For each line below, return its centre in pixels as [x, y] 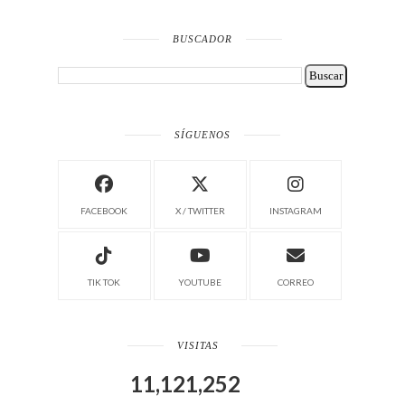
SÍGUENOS [202, 134]
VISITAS [198, 345]
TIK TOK [104, 282]
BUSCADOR [202, 38]
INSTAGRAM [295, 210]
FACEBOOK [104, 210]
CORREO [295, 282]
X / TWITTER [200, 210]
